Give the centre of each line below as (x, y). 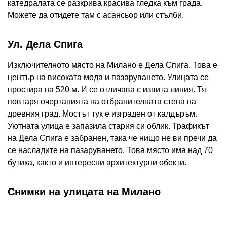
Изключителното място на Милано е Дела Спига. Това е (112, 65)
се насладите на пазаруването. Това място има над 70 (110, 150)
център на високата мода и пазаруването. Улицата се (108, 78)
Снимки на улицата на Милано (84, 192)
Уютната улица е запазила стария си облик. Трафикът (108, 126)
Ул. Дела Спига (45, 44)
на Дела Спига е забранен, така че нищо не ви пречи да (112, 138)
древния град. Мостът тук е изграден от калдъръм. (102, 114)
